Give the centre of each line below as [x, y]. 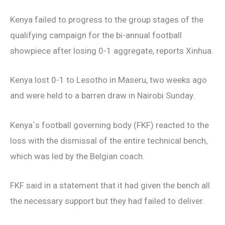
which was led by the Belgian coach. [77, 156]
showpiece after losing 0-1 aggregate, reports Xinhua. [112, 51]
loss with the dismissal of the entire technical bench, [109, 140]
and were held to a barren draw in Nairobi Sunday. [102, 96]
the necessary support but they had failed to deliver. [107, 201]
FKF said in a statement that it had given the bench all [110, 185]
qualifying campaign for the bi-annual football [96, 35]
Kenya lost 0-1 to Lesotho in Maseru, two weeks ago [108, 80]
